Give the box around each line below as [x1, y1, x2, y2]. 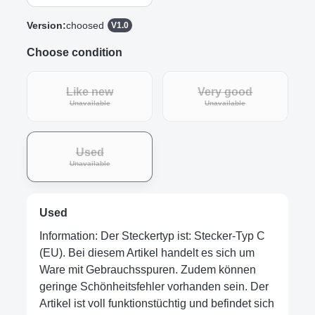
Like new [66, 86, 114, 98]
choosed [66, 19, 104, 31]
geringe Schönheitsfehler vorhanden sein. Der [39, 280, 269, 292]
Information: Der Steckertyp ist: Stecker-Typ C [39, 229, 265, 242]
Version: [27, 19, 66, 31]
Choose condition [27, 46, 122, 58]
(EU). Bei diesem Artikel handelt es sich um [39, 246, 255, 259]
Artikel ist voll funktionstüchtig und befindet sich [39, 297, 274, 309]
